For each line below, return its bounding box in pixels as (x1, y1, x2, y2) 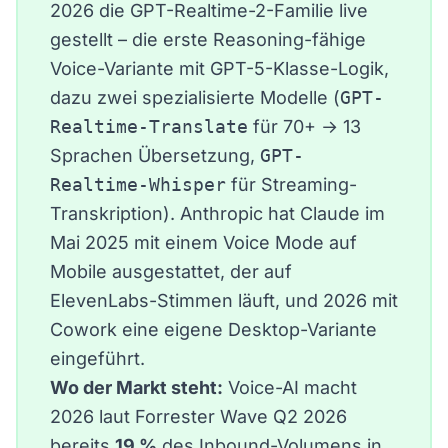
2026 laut (50, 405, 135, 427)
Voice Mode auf (223, 231, 357, 253)
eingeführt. (50, 347, 145, 369)
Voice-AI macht (223, 376, 357, 398)
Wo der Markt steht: (50, 376, 223, 398)
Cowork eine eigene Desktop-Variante (50, 318, 377, 340)
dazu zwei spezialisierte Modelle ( (50, 86, 340, 108)
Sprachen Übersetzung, (50, 144, 260, 166)
